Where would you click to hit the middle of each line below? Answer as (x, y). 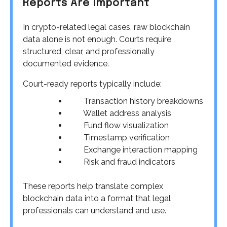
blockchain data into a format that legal (97, 199)
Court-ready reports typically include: (92, 84)
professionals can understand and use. (94, 211)
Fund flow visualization (118, 126)
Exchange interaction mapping (133, 150)
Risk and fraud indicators (121, 162)
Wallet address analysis (119, 113)
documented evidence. (66, 64)
